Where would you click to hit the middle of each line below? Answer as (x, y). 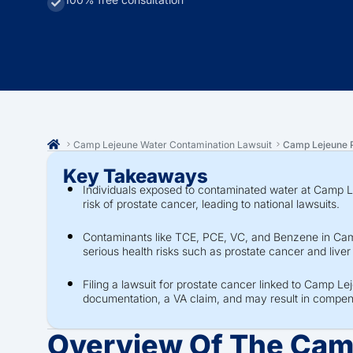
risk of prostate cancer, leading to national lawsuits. (211, 204)
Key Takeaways (136, 176)
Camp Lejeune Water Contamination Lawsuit (172, 144)
